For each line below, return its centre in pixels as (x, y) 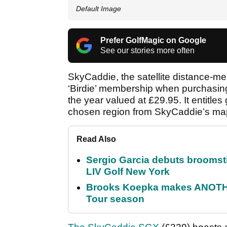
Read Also (96, 139)
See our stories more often (147, 51)
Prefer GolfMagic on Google (153, 41)
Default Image (99, 9)
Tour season (115, 199)
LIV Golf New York (128, 172)
